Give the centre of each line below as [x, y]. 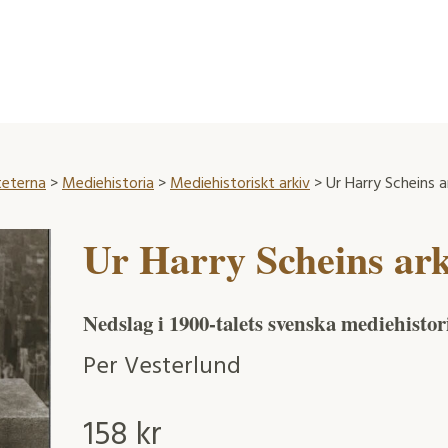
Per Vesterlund [161, 367]
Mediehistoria [108, 183]
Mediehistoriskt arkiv [240, 183]
